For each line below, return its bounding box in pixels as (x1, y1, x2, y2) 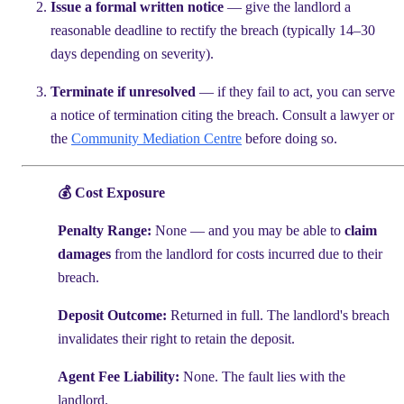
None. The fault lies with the (179, 368, 345, 384)
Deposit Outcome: (58, 307, 167, 323)
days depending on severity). (50, 45, 214, 61)
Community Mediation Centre (71, 130, 242, 146)
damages (58, 245, 111, 262)
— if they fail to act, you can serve (196, 83, 395, 99)
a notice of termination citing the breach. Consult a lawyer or (50, 106, 394, 123)
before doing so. (242, 130, 337, 146)
